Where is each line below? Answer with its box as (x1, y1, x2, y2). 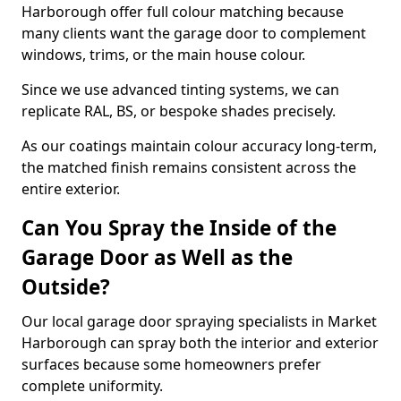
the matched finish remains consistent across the (21, 158, 356, 177)
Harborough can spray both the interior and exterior (21, 333, 379, 353)
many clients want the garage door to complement (21, 23, 366, 43)
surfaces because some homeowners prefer (21, 354, 321, 374)
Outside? (21, 273, 110, 301)
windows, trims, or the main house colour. (21, 45, 305, 64)
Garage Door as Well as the (21, 243, 293, 271)
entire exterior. (21, 179, 120, 199)
